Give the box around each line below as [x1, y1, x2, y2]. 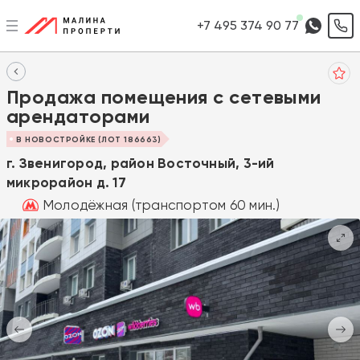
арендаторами [6, 104, 150, 128]
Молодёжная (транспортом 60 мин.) [43, 196, 280, 213]
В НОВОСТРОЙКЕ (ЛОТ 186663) [16, 134, 162, 145]
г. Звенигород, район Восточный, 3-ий [6, 154, 275, 171]
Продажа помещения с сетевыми [6, 85, 321, 108]
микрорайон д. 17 [6, 174, 126, 190]
